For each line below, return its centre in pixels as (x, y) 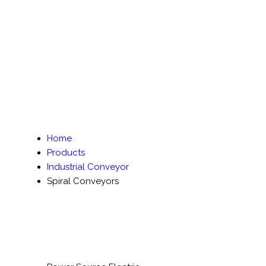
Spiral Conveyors (83, 181)
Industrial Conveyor (88, 167)
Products (66, 153)
